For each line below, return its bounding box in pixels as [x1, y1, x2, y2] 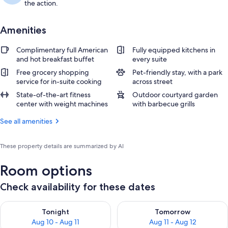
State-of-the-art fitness [16, 90, 91, 99]
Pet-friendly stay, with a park [132, 68, 222, 77]
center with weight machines [16, 99, 108, 108]
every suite [132, 54, 167, 64]
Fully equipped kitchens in [132, 45, 215, 54]
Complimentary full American [16, 45, 108, 54]
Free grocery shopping [16, 68, 89, 77]
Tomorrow [155, 207, 190, 216]
